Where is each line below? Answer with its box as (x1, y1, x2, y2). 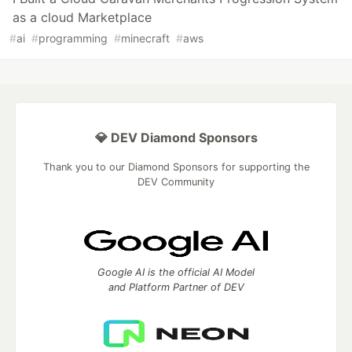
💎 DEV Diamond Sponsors (94, 130, 258, 146)
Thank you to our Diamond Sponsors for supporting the (42, 161, 310, 174)
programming (38, 31, 108, 46)
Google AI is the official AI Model (97, 266, 255, 279)
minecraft (121, 31, 170, 46)
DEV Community (137, 176, 214, 189)
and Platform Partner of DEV (108, 281, 244, 294)
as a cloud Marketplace (13, 9, 152, 26)
